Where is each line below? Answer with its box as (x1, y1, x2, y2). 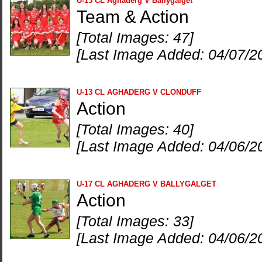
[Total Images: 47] (77, 29, 194, 46)
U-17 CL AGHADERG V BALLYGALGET (77, 180, 216, 188)
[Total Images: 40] (77, 121, 194, 137)
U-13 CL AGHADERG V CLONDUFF (77, 88, 201, 96)
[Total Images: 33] (77, 213, 194, 229)
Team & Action (77, 7, 189, 26)
